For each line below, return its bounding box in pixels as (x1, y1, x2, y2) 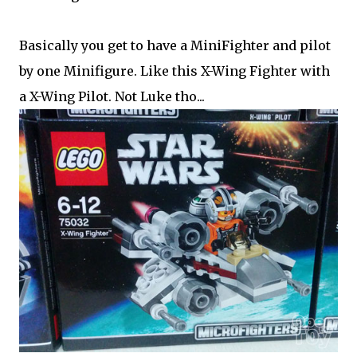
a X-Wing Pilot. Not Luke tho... (19, 88, 205, 104)
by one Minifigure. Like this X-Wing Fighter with (19, 63, 330, 79)
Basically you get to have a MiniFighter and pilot (19, 37, 331, 53)
